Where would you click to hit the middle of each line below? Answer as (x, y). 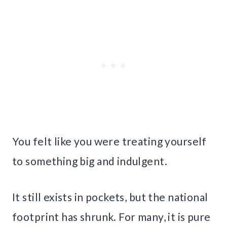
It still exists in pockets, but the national (110, 197)
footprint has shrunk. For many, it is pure (111, 216)
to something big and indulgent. (90, 161)
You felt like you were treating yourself (109, 141)
